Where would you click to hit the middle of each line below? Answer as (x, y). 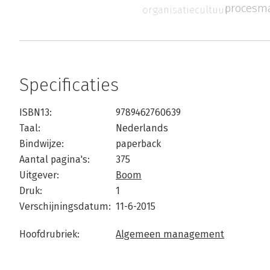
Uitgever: (39, 175)
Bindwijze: (42, 144)
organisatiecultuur (185, 9)
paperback (138, 144)
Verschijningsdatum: (65, 207)
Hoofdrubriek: (49, 234)
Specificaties (69, 85)
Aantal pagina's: (55, 160)
